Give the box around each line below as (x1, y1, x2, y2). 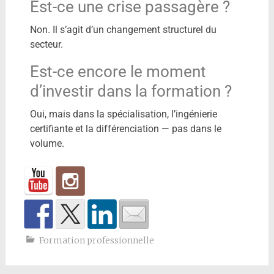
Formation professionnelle (39, 234, 154, 246)
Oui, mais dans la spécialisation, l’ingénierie (29, 108, 217, 120)
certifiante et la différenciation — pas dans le (29, 122, 221, 135)
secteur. (29, 38, 63, 50)
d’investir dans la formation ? (29, 81, 232, 100)
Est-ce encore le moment (29, 62, 206, 81)
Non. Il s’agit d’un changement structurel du (29, 23, 217, 35)
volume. (29, 137, 64, 149)
